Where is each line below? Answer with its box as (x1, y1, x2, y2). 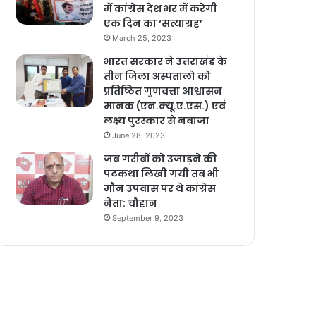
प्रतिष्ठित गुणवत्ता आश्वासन (104, 84, 223, 99)
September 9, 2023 (112, 213, 184, 224)
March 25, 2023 (112, 33, 172, 44)
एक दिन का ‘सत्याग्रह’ (104, 16, 203, 31)
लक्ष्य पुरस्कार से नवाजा (104, 114, 210, 128)
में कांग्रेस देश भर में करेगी (104, 1, 218, 16)
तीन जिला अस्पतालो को (104, 69, 212, 84)
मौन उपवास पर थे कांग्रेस (104, 181, 217, 196)
